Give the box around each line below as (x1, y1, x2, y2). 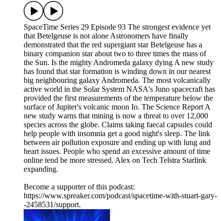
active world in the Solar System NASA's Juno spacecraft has (24, 85, 215, 94)
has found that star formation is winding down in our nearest (24, 67, 211, 76)
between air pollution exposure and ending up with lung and (24, 138, 211, 147)
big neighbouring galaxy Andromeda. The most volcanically (24, 76, 211, 85)
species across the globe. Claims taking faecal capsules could (24, 120, 212, 129)
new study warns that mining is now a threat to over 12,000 (24, 111, 208, 120)
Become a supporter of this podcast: (24, 183, 135, 191)
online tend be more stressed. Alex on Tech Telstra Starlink (24, 156, 206, 165)
